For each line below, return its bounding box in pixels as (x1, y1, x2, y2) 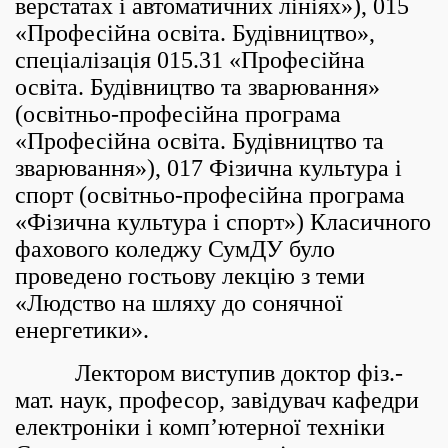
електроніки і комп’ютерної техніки (15, 414, 385, 440)
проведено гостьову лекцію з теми (15, 263, 365, 289)
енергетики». (15, 317, 155, 343)
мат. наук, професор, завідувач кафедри (15, 387, 419, 413)
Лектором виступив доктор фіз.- (15, 360, 403, 386)
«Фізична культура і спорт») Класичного (15, 209, 431, 235)
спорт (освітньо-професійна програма (15, 182, 405, 208)
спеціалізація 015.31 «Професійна (15, 47, 365, 73)
